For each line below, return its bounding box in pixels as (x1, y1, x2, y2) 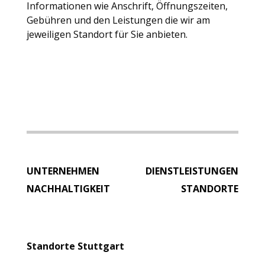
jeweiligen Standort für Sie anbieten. (26, 27, 188, 41)
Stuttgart (77, 239, 124, 253)
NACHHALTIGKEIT (26, 182, 110, 195)
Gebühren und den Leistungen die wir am (26, 13, 210, 27)
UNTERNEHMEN (26, 164, 99, 177)
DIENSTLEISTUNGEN (146, 164, 239, 177)
